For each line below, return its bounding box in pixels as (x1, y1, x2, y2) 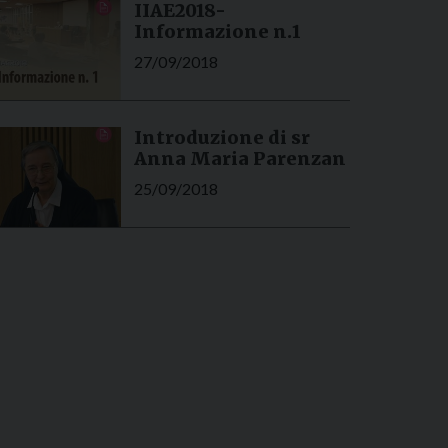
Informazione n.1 (133, 20, 301, 44)
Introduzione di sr (133, 126, 310, 150)
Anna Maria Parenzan (133, 147, 346, 171)
